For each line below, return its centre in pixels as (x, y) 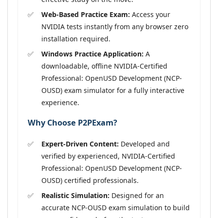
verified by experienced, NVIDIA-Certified (108, 156)
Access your (150, 14)
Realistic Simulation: (75, 195)
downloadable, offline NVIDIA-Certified (104, 66)
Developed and (144, 144)
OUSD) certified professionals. (90, 180)
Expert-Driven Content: (80, 144)
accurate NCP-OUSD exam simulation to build (116, 207)
